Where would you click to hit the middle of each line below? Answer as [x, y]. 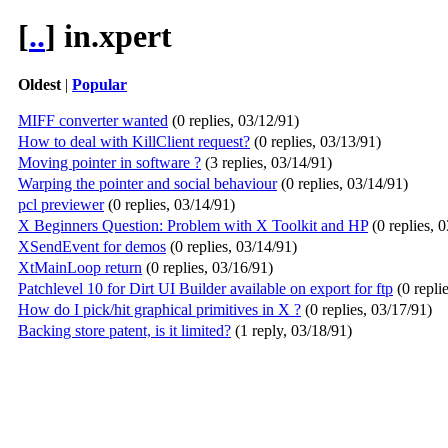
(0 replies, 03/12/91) [233, 121]
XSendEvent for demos [92, 247]
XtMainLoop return [80, 268]
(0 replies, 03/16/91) [207, 268]
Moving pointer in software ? [109, 163]
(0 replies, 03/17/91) [366, 310]
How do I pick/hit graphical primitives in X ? [159, 310]
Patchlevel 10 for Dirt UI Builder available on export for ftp [205, 289]
